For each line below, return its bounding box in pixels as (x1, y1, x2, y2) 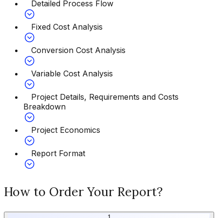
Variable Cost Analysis (31, 68, 113, 78)
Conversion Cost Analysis (31, 45, 126, 55)
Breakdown (23, 101, 66, 111)
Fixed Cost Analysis (31, 21, 103, 32)
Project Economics (31, 125, 100, 135)
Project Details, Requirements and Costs (31, 91, 179, 102)
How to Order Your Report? (4, 183, 163, 200)
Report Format (31, 148, 85, 158)
